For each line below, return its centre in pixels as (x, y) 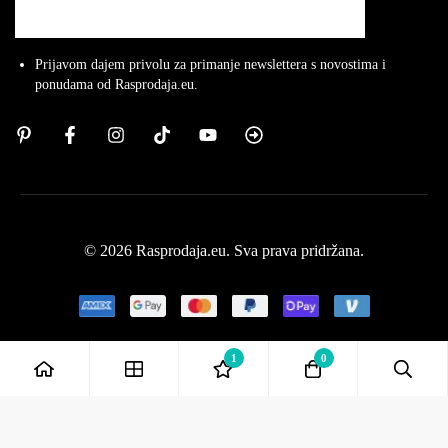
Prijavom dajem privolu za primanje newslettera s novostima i (210, 64)
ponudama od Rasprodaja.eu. (116, 84)
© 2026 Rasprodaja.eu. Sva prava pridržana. (224, 250)
